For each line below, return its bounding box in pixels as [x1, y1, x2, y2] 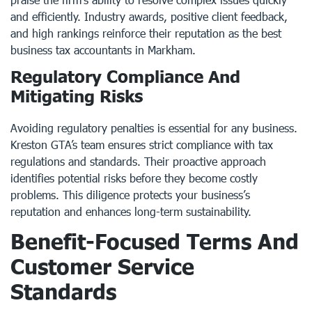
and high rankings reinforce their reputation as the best [10, 26, 281, 40]
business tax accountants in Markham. [10, 43, 196, 56]
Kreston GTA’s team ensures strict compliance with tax [10, 138, 273, 151]
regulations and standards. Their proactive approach [10, 155, 266, 168]
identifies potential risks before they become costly [10, 171, 258, 185]
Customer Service [10, 253, 194, 279]
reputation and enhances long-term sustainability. [10, 205, 251, 218]
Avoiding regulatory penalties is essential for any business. [10, 121, 297, 134]
